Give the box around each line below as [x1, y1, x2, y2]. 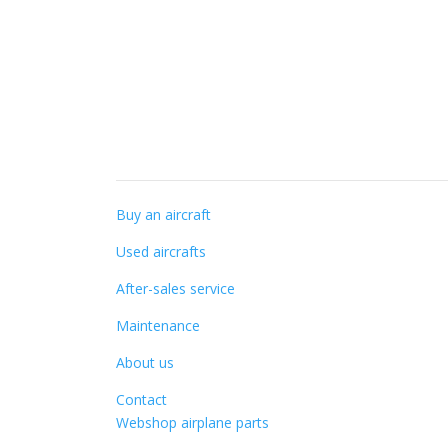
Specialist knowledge [116, 138, 363, 175]
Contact [116, 389, 168, 409]
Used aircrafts [116, 241, 207, 261]
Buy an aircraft [116, 204, 212, 224]
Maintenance [116, 315, 201, 335]
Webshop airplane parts [116, 412, 270, 432]
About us [116, 352, 175, 372]
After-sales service [116, 278, 236, 298]
